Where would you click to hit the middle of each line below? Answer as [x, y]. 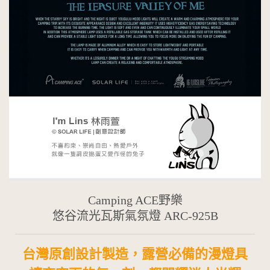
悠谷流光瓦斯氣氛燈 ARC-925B [135, 215]
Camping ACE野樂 [135, 200]
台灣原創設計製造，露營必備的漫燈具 [135, 254]
